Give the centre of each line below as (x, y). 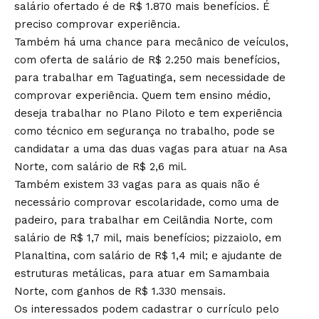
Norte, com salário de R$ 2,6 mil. (100, 167)
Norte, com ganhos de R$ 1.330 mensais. (120, 292)
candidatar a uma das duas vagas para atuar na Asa (151, 149)
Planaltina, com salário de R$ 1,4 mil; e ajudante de (148, 256)
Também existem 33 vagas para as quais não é (137, 185)
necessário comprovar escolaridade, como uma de (147, 203)
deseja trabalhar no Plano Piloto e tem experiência (148, 114)
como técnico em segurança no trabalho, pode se (145, 131)
